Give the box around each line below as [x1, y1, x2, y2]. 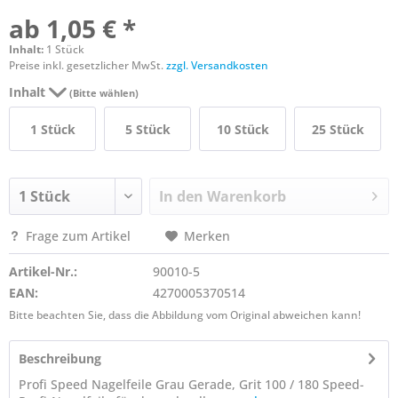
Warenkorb [207, 187, 287, 206]
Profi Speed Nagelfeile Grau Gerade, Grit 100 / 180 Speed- [19, 376, 364, 393]
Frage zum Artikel [22, 227, 134, 244]
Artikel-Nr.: [9, 263, 77, 280]
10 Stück [216, 121, 269, 138]
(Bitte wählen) [67, 86, 139, 99]
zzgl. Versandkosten [166, 58, 268, 73]
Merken [184, 227, 230, 244]
